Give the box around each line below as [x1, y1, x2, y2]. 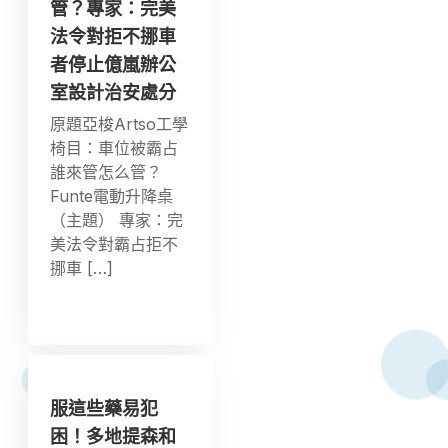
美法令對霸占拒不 [50, 233, 179, 254]
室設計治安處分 [50, 81, 177, 103]
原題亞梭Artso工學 [50, 113, 189, 134]
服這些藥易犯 [50, 397, 159, 419]
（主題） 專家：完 [50, 209, 184, 230]
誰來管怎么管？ [50, 161, 163, 182]
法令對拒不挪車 [50, 25, 177, 47]
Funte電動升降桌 [50, 185, 174, 206]
